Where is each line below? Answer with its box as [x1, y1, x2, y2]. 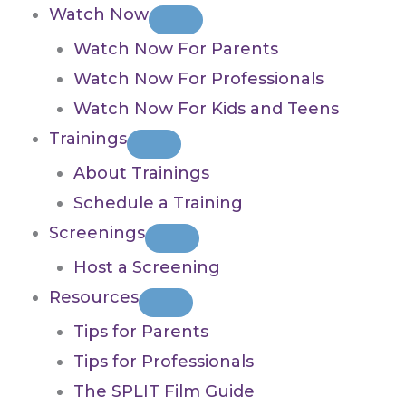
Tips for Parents [73, 322, 208, 343]
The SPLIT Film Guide [73, 382, 255, 402]
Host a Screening [73, 257, 220, 278]
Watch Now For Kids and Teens [73, 99, 339, 120]
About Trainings [73, 163, 209, 184]
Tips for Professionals [73, 352, 254, 372]
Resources [49, 287, 139, 308]
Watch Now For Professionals [73, 69, 324, 90]
